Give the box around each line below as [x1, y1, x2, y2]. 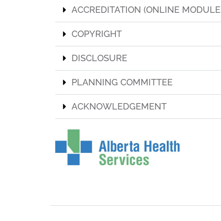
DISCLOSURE [72, 53, 127, 63]
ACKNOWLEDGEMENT [72, 101, 167, 111]
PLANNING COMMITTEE [72, 77, 173, 87]
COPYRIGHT [72, 29, 122, 39]
